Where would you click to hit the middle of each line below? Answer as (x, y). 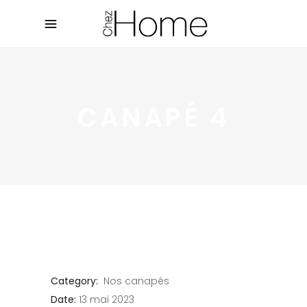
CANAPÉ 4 (153, 117)
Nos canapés (136, 281)
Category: (74, 281)
